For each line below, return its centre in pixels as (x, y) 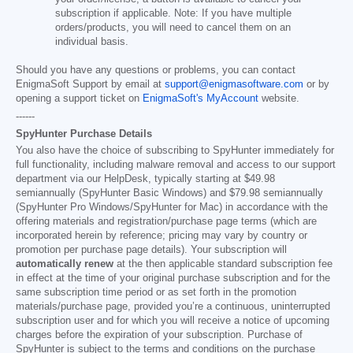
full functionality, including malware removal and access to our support (176, 165)
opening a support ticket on (79, 99)
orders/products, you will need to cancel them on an (173, 28)
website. (279, 99)
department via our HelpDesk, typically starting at (130, 179)
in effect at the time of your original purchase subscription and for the (173, 279)
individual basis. (92, 42)
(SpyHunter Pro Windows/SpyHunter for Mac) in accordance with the (172, 208)
